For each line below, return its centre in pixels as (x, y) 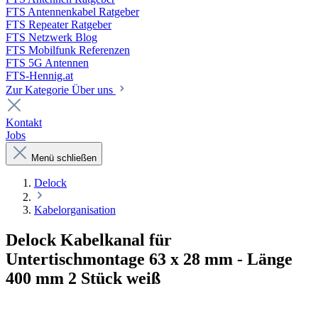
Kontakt (24, 122)
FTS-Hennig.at (39, 75)
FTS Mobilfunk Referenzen (68, 50)
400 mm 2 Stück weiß (83, 278)
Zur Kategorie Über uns (61, 89)
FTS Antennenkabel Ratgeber (72, 11)
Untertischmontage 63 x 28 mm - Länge (149, 259)
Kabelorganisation (75, 209)
